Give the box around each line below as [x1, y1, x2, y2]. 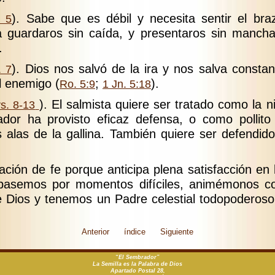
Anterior [82, 227, 109, 236]
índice [124, 227, 145, 236]
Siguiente [160, 227, 193, 236]
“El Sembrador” [115, 254, 160, 260]
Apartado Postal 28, [110, 267, 165, 274]
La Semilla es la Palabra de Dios [93, 260, 182, 267]
